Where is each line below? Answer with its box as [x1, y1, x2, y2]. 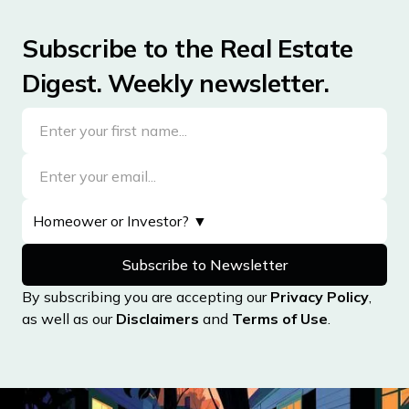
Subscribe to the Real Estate [22, 33, 354, 65]
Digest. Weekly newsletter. [22, 68, 330, 100]
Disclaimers [116, 309, 199, 329]
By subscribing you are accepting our [22, 288, 270, 307]
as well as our [22, 309, 116, 329]
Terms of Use [232, 309, 328, 329]
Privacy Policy [270, 288, 369, 307]
